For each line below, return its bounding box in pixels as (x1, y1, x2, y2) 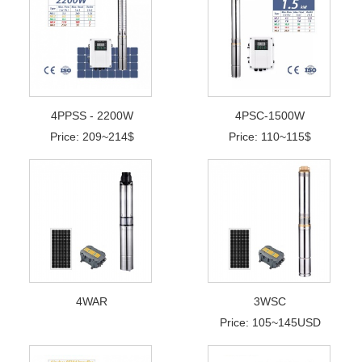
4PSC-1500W (235, 108, 305, 122)
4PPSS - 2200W (50, 108, 133, 122)
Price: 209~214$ (49, 129, 134, 143)
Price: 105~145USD (219, 315, 321, 329)
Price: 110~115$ (229, 129, 312, 143)
